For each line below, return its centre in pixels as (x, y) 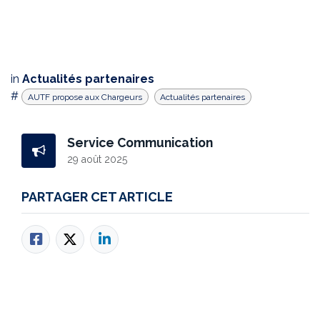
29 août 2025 (97, 160)
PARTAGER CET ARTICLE (97, 196)
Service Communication (140, 143)
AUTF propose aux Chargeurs (85, 97)
